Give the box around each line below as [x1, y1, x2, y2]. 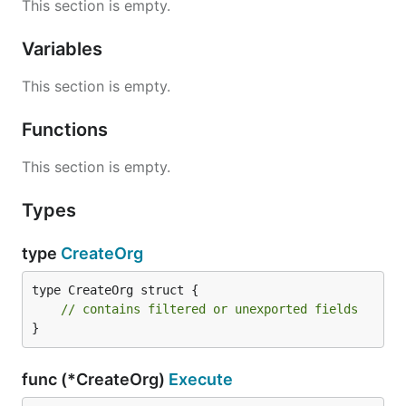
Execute [169, 370, 233, 389]
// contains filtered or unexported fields [61, 302, 358, 316]
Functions [22, 119, 112, 140]
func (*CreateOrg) [22, 370, 169, 389]
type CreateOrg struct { [32, 283, 198, 297]
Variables [22, 38, 107, 60]
